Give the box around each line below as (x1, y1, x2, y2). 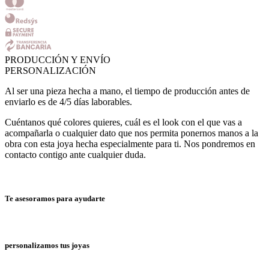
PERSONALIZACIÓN (5, 65, 96, 76)
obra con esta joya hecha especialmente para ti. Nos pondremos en (5, 138, 255, 149)
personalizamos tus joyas (5, 241, 89, 250)
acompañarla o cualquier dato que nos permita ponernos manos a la (5, 127, 258, 138)
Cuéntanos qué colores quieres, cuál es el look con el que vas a (5, 116, 242, 127)
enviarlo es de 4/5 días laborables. (5, 96, 132, 107)
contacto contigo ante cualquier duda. (5, 149, 146, 160)
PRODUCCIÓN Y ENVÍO (5, 54, 110, 65)
